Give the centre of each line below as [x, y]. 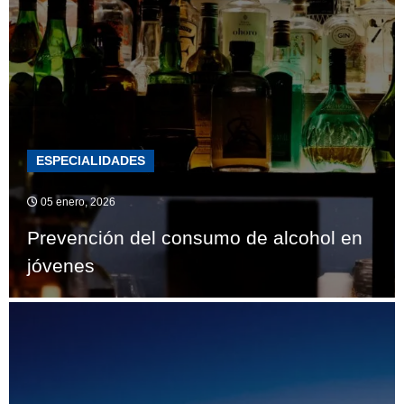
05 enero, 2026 [77, 202]
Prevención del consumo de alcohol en [195, 238]
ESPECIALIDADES [91, 161]
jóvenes [61, 266]
